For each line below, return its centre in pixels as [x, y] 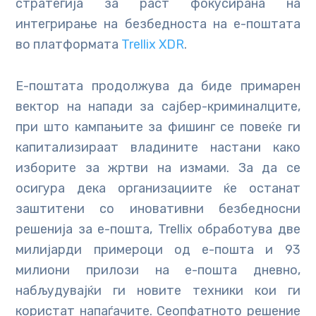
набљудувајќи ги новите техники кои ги [158, 291]
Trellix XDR [153, 45]
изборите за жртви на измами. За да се [158, 168]
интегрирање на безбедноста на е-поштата [158, 24]
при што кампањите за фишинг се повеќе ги [158, 127]
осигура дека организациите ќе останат [158, 189]
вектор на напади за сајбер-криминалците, [158, 107]
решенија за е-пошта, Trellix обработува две [158, 230]
